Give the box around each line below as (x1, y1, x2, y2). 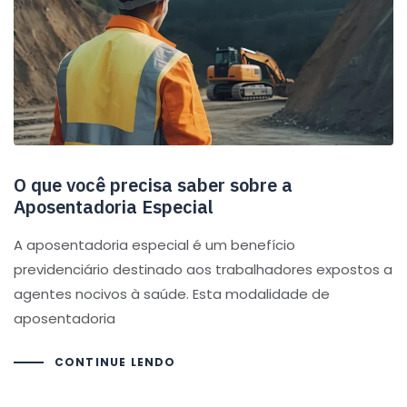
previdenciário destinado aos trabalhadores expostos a (14, 259, 392, 279)
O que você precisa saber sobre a (14, 172, 293, 197)
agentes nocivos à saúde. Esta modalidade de (14, 283, 330, 303)
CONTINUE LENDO (54, 354, 176, 371)
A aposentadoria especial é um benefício (14, 234, 295, 254)
